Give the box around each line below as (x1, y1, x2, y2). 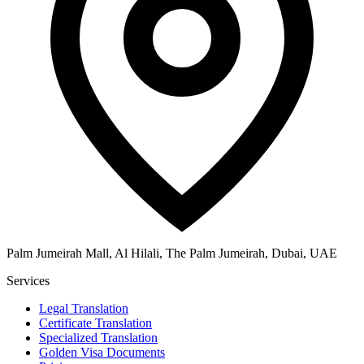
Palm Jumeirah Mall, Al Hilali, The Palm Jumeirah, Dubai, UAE (6, 246, 337, 261)
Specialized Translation (39, 331, 158, 345)
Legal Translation (39, 301, 128, 316)
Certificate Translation (39, 316, 152, 331)
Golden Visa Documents (39, 345, 165, 360)
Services (6, 274, 50, 288)
